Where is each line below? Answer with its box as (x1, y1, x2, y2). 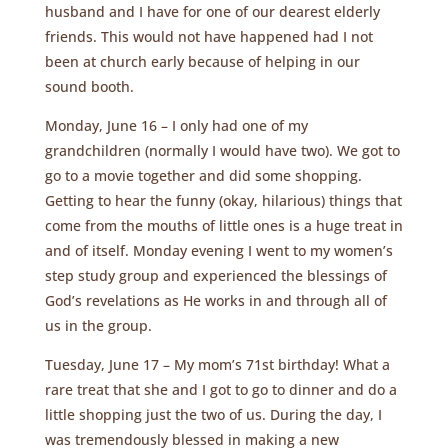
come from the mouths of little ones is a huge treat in (44, 216, 403, 235)
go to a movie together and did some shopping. (44, 166, 362, 185)
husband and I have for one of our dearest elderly (44, 2, 380, 21)
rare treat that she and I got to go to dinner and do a (44, 380, 397, 399)
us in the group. (44, 316, 152, 335)
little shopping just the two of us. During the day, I (44, 405, 382, 424)
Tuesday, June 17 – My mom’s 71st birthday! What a (44, 355, 390, 374)
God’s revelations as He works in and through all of (44, 291, 387, 310)
